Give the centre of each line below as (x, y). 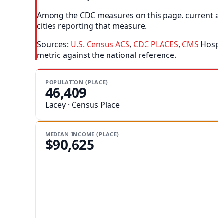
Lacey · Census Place (82, 105)
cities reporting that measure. (92, 26)
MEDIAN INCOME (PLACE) (82, 134)
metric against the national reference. (107, 55)
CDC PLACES (156, 45)
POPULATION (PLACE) (77, 82)
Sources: (54, 45)
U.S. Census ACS (100, 45)
